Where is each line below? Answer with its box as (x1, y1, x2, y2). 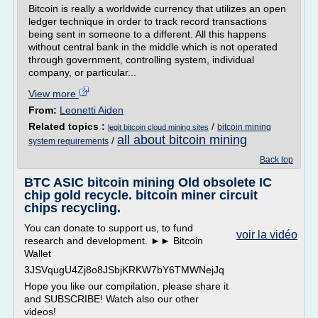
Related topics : (28, 121, 108, 132)
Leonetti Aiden (60, 104, 124, 116)
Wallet (24, 248, 51, 259)
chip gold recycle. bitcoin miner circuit (24, 188, 258, 202)
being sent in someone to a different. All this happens (28, 28, 266, 40)
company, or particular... (28, 67, 136, 78)
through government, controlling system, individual (28, 54, 254, 65)
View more (28, 88, 79, 99)
